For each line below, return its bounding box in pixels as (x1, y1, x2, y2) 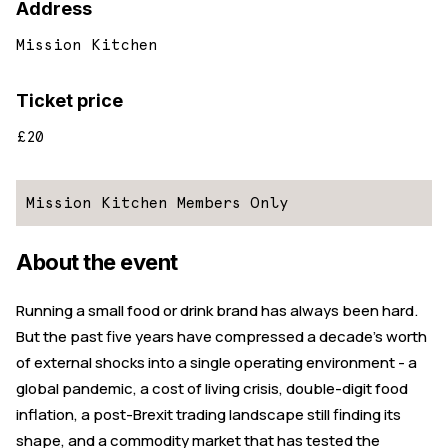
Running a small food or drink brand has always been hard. (16, 300, 418, 322)
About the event (16, 249, 178, 276)
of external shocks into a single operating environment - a (16, 352, 417, 374)
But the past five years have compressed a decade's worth (16, 326, 427, 348)
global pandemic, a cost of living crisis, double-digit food (16, 378, 408, 400)
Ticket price (16, 90, 123, 112)
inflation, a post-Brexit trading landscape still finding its (16, 404, 401, 426)
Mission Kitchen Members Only (26, 194, 288, 213)
